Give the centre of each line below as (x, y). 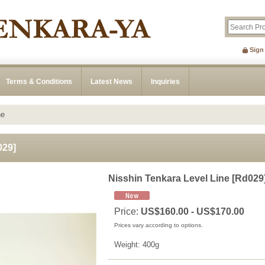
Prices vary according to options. (159, 225)
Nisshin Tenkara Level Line (169, 178)
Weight (126, 245)
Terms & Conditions (39, 82)
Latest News (112, 82)
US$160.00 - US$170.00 (193, 211)
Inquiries (165, 82)
